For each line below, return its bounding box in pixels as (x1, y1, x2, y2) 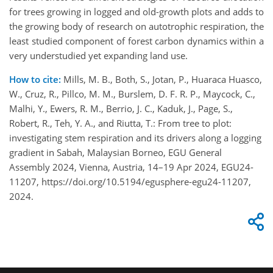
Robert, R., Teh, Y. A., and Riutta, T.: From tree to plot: (9, 117, 232, 130)
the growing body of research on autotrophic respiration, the (9, 20, 264, 33)
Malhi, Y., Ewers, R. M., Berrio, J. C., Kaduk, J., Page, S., (9, 102, 233, 115)
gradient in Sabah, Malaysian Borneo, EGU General (9, 146, 222, 159)
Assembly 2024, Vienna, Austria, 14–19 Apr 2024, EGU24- (9, 161, 253, 174)
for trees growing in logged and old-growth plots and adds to (9, 5, 264, 18)
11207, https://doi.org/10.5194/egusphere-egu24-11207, (9, 175, 251, 188)
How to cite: (9, 73, 61, 86)
